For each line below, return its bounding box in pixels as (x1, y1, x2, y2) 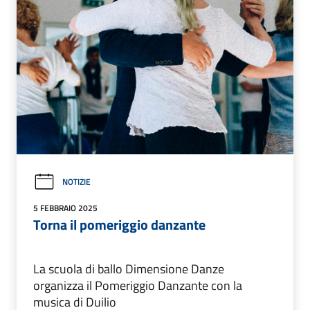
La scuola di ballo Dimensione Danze (33, 259, 224, 278)
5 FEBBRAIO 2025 (33, 201, 98, 215)
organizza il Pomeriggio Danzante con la (33, 275, 242, 295)
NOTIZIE (62, 175, 91, 189)
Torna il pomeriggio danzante (33, 213, 206, 235)
